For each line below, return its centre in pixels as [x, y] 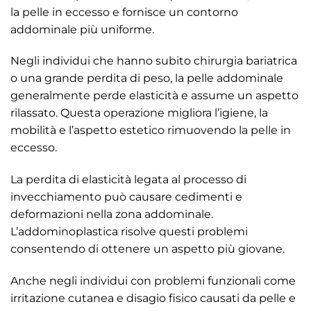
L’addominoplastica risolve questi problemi [129, 232]
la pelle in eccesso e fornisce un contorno [124, 12]
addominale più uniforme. [82, 29]
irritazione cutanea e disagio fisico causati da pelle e [153, 298]
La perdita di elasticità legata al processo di [128, 180]
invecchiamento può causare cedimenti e [126, 197]
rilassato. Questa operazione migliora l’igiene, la [139, 113]
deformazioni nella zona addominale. [112, 215]
